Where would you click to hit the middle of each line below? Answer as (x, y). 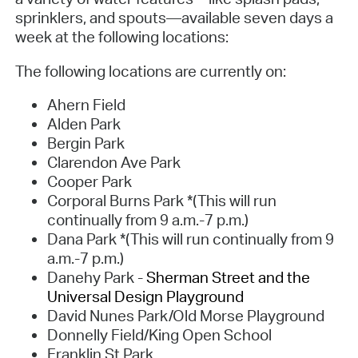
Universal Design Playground (145, 297)
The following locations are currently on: (150, 71)
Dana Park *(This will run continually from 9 (190, 239)
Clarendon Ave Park (113, 163)
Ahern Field (86, 105)
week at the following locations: (121, 36)
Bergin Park (86, 143)
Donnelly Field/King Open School (159, 335)
